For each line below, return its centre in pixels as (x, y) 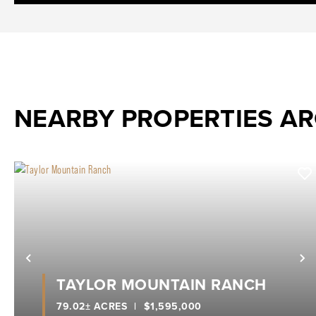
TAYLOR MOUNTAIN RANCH (162, 284)
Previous (62, 265)
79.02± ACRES (92, 306)
